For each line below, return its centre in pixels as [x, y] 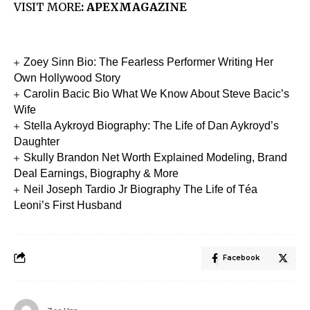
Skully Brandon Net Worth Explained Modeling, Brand [156, 157]
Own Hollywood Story [67, 77]
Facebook [241, 257]
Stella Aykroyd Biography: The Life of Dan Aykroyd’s [152, 125]
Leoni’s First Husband [68, 205]
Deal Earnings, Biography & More [96, 173]
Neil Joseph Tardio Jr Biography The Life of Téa [141, 189]
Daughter [37, 141]
